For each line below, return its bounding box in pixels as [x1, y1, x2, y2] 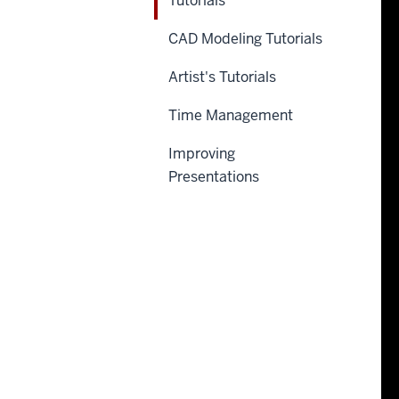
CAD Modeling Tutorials [168, 28, 322, 48]
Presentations [168, 167, 259, 186]
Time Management [168, 105, 293, 125]
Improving [168, 143, 235, 163]
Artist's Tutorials [168, 67, 276, 86]
